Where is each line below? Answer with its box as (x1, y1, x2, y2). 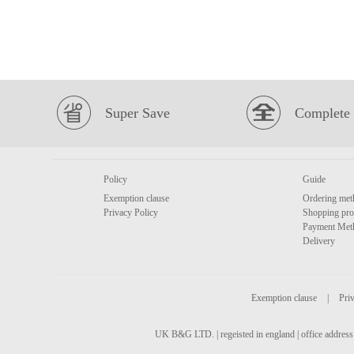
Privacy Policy (104, 207, 158, 218)
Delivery (303, 235, 335, 247)
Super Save (105, 105, 170, 121)
